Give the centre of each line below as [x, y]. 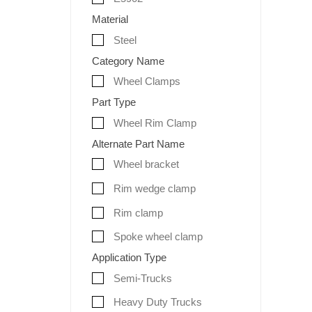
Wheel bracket [145, 164]
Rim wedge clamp [153, 188]
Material [110, 19]
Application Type [129, 258]
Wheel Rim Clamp [153, 123]
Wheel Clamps [145, 81]
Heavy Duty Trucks [156, 302]
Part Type [114, 102]
